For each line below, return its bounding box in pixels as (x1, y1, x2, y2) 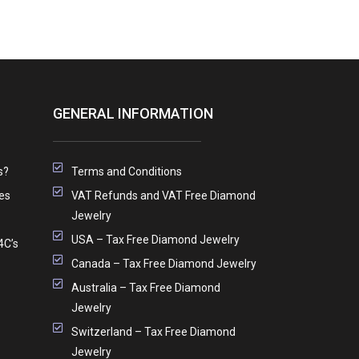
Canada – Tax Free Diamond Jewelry (71, 256, 256, 270)
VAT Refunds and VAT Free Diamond (71, 188, 256, 202)
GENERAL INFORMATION (53, 104, 213, 122)
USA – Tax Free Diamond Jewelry (71, 232, 240, 246)
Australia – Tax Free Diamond (71, 280, 220, 294)
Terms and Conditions (71, 164, 182, 178)
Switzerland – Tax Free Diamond (71, 325, 236, 338)
